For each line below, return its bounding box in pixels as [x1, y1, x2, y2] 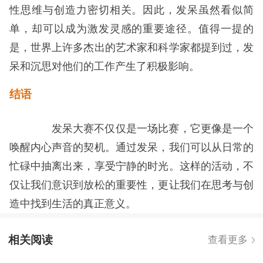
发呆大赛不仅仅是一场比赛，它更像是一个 [30, 122, 254, 134]
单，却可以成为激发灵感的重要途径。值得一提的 [9, 23, 254, 35]
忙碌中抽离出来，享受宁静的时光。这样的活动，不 [9, 160, 254, 172]
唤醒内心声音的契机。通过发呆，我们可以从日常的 [9, 141, 254, 153]
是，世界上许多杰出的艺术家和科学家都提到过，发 [9, 42, 254, 54]
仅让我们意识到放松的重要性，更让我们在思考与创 [9, 178, 254, 191]
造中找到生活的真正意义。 [9, 197, 136, 210]
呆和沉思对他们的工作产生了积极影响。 [9, 60, 200, 73]
